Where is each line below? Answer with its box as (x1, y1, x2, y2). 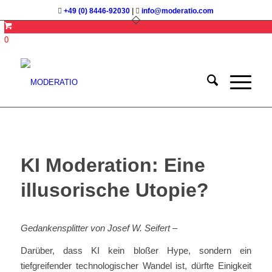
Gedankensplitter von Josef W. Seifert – (20, 222, 177, 233)
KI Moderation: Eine (20, 154, 205, 176)
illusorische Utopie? (20, 179, 209, 201)
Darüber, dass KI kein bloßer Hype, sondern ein (20, 245, 252, 256)
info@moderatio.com (141, 7, 214, 15)
